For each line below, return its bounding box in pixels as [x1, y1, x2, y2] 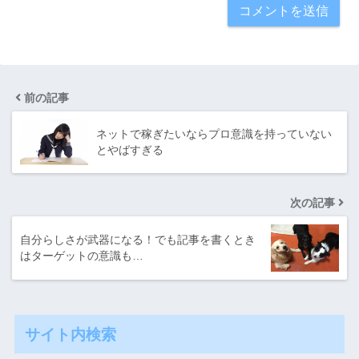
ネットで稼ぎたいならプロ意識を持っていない [96, 127, 332, 140]
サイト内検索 [24, 324, 116, 344]
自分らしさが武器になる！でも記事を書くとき [20, 232, 256, 246]
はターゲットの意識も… [20, 248, 143, 262]
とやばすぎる [96, 143, 163, 156]
